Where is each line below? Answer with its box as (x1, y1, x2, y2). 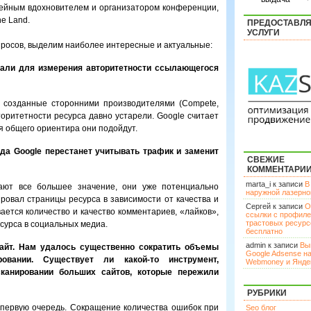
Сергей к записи (246, 202, 305, 210)
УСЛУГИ (247, 28, 280, 37)
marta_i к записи (246, 180, 305, 188)
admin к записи (246, 241, 300, 249)
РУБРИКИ (247, 288, 287, 298)
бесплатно (246, 227, 283, 235)
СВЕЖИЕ (247, 155, 285, 165)
